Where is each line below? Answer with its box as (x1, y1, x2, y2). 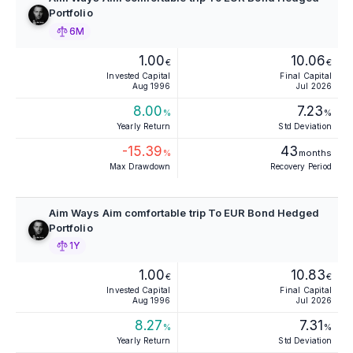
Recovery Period (270, 161, 332, 171)
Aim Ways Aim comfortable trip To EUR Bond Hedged (49, 206, 320, 219)
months (299, 147, 332, 158)
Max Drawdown (110, 161, 171, 171)
